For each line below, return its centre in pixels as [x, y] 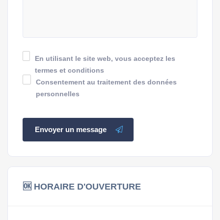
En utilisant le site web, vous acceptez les [105, 59]
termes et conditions [70, 71]
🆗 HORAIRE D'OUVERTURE [82, 187]
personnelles [58, 94]
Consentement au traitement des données [107, 82]
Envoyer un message [71, 130]
